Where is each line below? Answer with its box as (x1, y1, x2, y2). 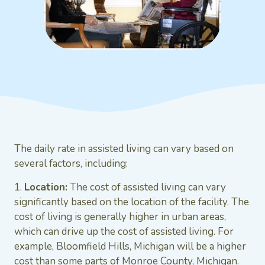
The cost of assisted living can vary (67, 180, 226, 194)
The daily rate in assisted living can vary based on (14, 142, 234, 156)
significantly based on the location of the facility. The (14, 195, 249, 209)
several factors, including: (14, 157, 128, 171)
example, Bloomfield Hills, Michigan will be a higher (14, 239, 246, 253)
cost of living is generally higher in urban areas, (14, 209, 226, 224)
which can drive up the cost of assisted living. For (14, 224, 234, 238)
